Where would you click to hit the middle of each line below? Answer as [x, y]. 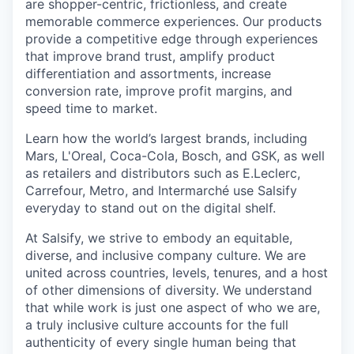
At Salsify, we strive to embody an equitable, [159, 238]
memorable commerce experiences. [134, 21]
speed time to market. [91, 108]
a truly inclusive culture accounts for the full [157, 325]
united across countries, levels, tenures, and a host [177, 273]
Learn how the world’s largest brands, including [166, 138]
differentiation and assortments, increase [148, 73]
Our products [282, 21]
